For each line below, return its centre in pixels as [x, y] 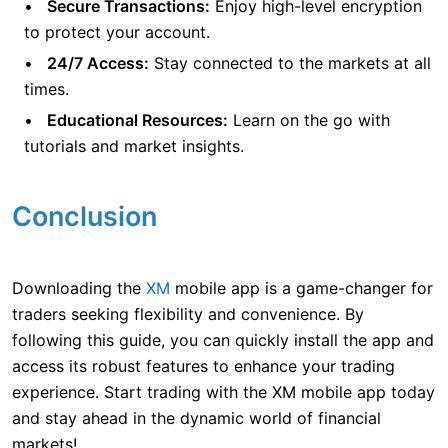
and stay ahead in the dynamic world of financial [196, 418]
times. [46, 89]
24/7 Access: [98, 63]
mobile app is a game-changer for [301, 288]
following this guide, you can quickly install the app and [223, 340]
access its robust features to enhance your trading [203, 366]
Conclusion [84, 217]
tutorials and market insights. [134, 146]
